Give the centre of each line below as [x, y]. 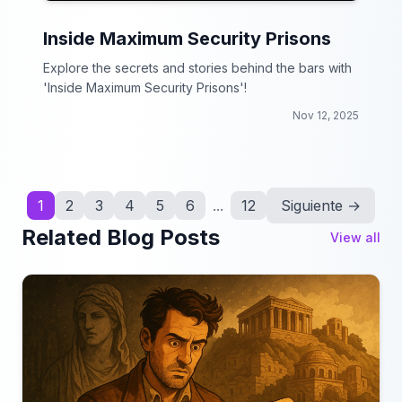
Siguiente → [321, 205]
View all [355, 237]
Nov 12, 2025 [326, 115]
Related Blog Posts [121, 237]
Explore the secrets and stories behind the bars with [197, 68]
